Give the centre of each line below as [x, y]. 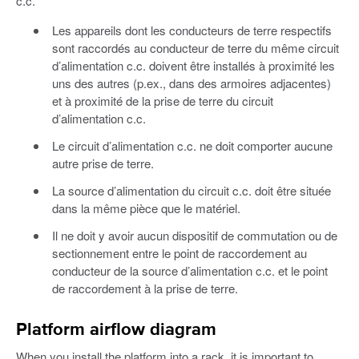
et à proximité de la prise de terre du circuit [162, 101]
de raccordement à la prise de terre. [145, 288]
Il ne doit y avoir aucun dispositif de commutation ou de [194, 236]
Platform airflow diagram [116, 331]
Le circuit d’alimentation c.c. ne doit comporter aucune [192, 146]
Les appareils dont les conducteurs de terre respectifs [192, 30]
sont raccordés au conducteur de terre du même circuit [195, 48]
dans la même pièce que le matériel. [146, 208]
